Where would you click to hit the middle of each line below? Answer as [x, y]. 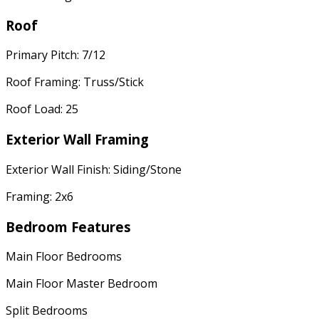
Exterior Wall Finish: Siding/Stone [94, 169]
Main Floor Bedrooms [64, 257]
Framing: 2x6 [40, 196]
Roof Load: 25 [42, 109]
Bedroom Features [68, 226]
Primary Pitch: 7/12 [56, 55]
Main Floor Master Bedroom [82, 284]
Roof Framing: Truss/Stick [75, 82]
